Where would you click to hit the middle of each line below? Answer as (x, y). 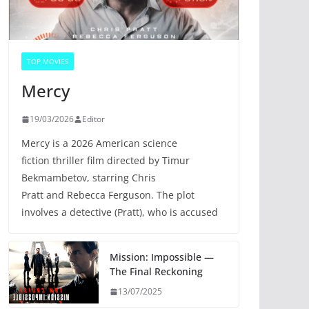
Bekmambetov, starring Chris (89, 178)
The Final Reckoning (156, 272)
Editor (93, 119)
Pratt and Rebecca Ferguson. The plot (108, 195)
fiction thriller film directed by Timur (106, 161)
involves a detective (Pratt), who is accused (120, 212)
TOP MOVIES (48, 62)
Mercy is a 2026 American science (99, 143)
